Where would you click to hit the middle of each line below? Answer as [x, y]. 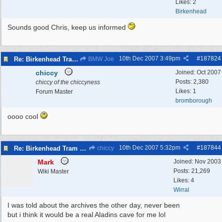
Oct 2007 [209, 72]
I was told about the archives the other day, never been [94, 205]
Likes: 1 [186, 91]
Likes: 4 [184, 180]
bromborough [194, 101]
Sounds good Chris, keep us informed [68, 27]
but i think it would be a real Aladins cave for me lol [86, 215]
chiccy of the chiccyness [68, 82]
